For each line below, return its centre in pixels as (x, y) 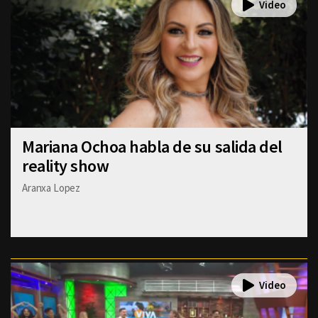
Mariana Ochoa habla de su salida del (152, 146)
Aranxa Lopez (51, 187)
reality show (66, 165)
